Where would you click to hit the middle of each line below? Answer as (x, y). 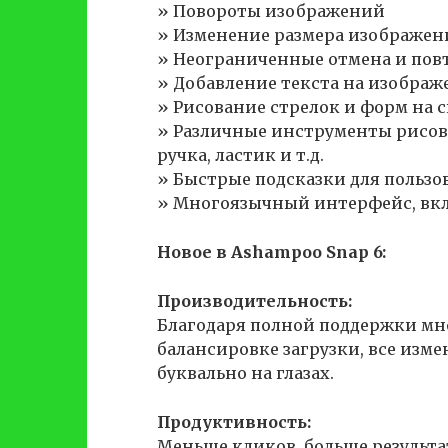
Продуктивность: (234, 422)
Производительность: (254, 301)
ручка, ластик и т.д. (240, 155)
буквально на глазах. (245, 373)
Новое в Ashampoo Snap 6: (271, 252)
